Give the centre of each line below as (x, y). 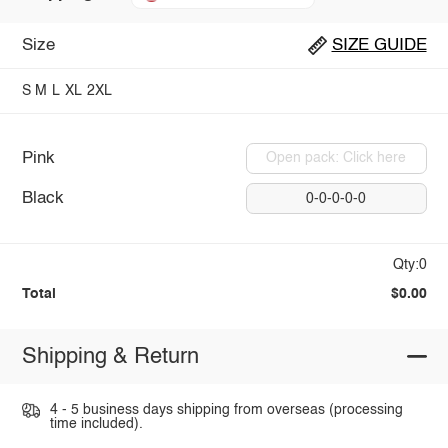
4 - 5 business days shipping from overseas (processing (226, 410)
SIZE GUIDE (379, 46)
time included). (96, 424)
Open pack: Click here (336, 158)
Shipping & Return (110, 356)
